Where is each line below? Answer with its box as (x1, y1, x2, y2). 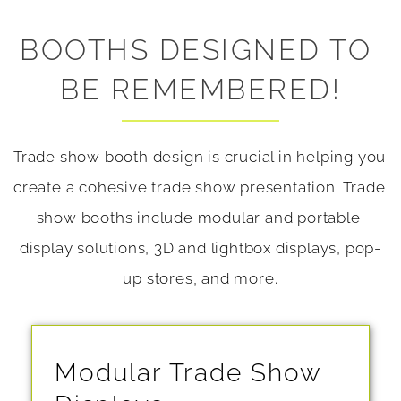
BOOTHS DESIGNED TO (20, 32, 372, 66)
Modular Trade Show (55, 357, 321, 388)
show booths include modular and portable (36, 208, 361, 226)
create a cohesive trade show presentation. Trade (13, 177, 386, 196)
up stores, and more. (123, 269, 278, 287)
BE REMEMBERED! (60, 72, 341, 106)
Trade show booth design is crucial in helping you (13, 147, 387, 166)
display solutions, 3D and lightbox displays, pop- (19, 238, 382, 257)
